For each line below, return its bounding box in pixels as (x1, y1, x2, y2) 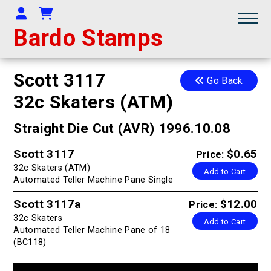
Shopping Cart (52, 6, 133, 21)
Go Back (204, 75, 243, 87)
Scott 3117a (13, 197, 81, 211)
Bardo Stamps (13, 24, 163, 51)
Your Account (26, 6, 103, 21)
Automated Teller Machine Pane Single (13, 174, 173, 185)
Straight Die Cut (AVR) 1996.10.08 (13, 120, 230, 136)
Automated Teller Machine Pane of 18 (13, 224, 171, 235)
